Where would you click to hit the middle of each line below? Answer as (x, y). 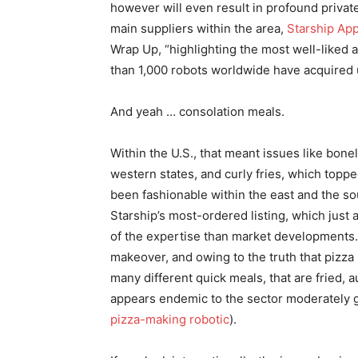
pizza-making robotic (170, 319)
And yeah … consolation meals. (199, 111)
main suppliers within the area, (199, 28)
